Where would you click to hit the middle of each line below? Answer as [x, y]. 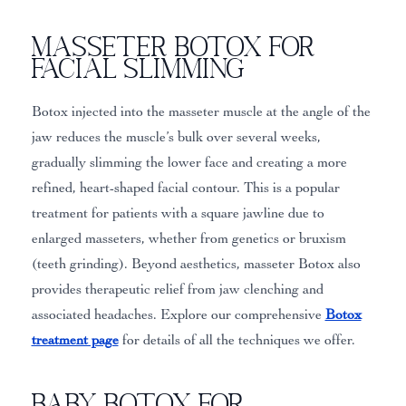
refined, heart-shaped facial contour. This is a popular [185, 188]
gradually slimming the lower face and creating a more [189, 163]
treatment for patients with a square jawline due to [178, 213]
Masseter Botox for [174, 46]
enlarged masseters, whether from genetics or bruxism [188, 239]
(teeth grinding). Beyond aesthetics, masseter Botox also [196, 264]
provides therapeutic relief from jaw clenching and [177, 290]
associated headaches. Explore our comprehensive [178, 315]
